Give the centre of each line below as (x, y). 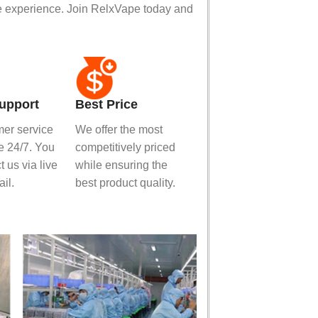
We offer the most (119, 129)
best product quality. (125, 182)
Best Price (106, 104)
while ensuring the (121, 165)
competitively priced (125, 147)
